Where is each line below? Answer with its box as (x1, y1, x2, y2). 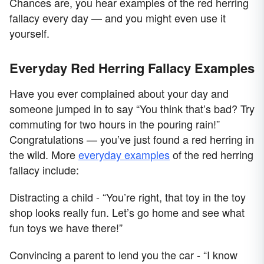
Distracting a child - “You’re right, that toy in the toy (9, 189, 246, 205)
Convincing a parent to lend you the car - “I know (9, 247, 237, 263)
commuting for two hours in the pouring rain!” (9, 116, 220, 132)
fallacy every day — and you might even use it (9, 10, 226, 26)
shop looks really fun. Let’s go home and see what (9, 204, 245, 220)
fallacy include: (9, 162, 79, 178)
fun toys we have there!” (9, 220, 123, 236)
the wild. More (9, 147, 78, 163)
